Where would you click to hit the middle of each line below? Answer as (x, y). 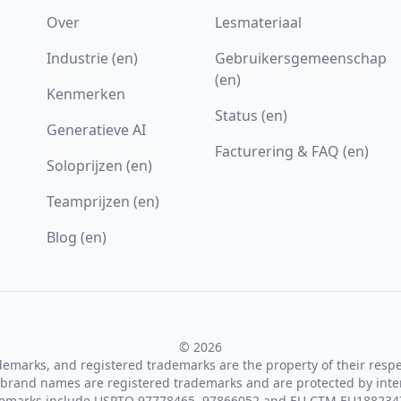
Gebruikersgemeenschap (300, 58)
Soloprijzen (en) (99, 166)
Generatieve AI (96, 130)
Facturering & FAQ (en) (291, 151)
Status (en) (251, 115)
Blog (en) (76, 237)
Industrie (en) (92, 58)
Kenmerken (85, 94)
